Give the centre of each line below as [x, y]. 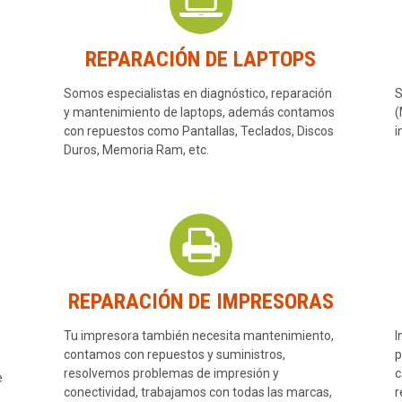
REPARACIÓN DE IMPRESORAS [201, 302]
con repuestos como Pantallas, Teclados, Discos [198, 131]
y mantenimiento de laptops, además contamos [199, 113]
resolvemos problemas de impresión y [171, 374]
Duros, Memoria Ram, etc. [136, 150]
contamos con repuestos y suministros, [174, 355]
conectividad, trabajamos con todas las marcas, [197, 393]
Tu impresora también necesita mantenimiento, [198, 336]
